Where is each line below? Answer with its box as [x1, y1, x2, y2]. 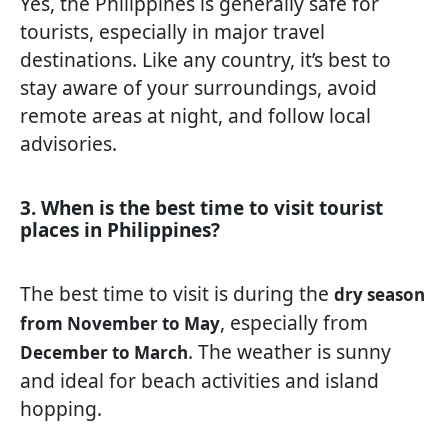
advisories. [20, 130, 117, 158]
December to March [20, 341, 188, 365]
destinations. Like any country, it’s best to [20, 46, 391, 74]
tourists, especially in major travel [20, 18, 325, 46]
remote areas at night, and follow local [20, 102, 371, 130]
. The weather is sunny [188, 338, 391, 366]
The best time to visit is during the [20, 280, 334, 308]
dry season [334, 283, 425, 307]
